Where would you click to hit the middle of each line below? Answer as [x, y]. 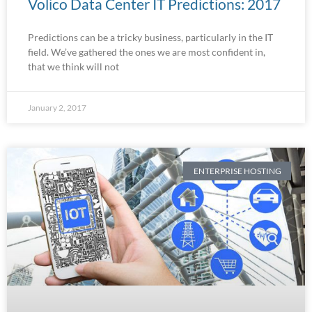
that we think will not [73, 67]
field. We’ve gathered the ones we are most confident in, [147, 52]
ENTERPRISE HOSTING [237, 171]
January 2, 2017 [57, 108]
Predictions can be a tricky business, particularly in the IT [150, 38]
